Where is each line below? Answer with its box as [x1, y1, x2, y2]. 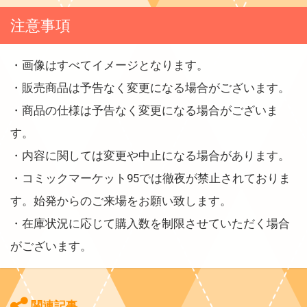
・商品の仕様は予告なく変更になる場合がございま [10, 103, 278, 117]
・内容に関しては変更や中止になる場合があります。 [10, 148, 290, 162]
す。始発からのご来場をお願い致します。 [10, 193, 232, 208]
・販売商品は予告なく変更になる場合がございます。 [10, 80, 290, 95]
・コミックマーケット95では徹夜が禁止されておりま [10, 171, 291, 185]
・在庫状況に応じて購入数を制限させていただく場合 [10, 216, 290, 230]
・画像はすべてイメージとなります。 [10, 58, 208, 72]
